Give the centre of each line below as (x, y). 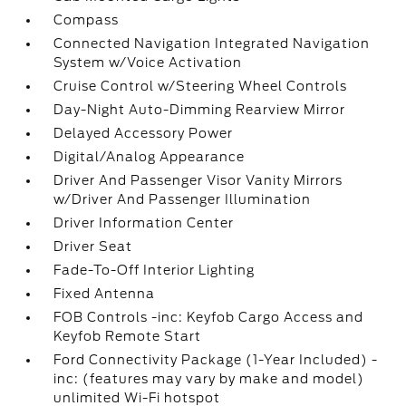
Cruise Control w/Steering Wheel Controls (201, 86)
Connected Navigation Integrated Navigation (212, 43)
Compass (87, 20)
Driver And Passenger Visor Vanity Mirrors (198, 180)
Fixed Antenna (105, 294)
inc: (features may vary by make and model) (209, 379)
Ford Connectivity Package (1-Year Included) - (216, 360)
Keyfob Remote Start (128, 336)
